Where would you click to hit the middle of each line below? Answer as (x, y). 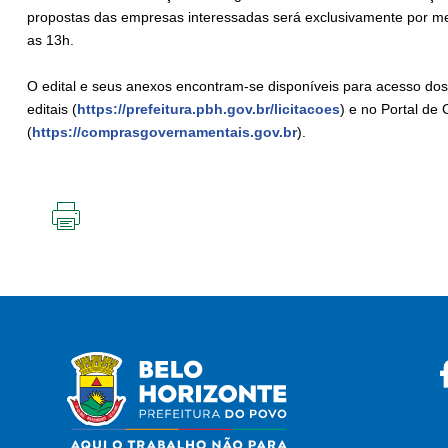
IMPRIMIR (96, 238)
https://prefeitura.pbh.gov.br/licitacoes (208, 109)
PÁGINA (91, 270)
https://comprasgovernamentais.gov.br (164, 132)
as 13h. (52, 40)
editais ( (52, 109)
